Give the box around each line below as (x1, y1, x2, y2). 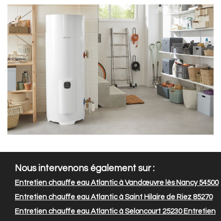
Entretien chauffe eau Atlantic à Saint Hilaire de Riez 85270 (15, 193, 213, 201)
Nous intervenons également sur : (15, 164, 154, 174)
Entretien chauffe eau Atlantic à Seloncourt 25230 (15, 208, 182, 216)
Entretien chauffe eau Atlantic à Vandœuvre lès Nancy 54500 (15, 179, 219, 187)
